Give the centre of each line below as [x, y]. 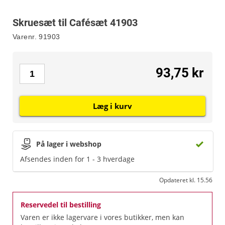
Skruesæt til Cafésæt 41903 [75, 23]
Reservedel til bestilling [61, 205]
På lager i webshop [69, 144]
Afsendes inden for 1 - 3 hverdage [77, 159]
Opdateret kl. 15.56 [186, 180]
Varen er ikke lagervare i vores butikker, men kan [102, 217]
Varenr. [25, 37]
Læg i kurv [113, 106]
